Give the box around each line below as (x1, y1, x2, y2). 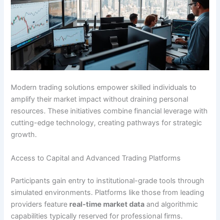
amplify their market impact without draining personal (11, 95, 189, 104)
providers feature (11, 199, 70, 209)
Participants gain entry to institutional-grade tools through (11, 176, 205, 185)
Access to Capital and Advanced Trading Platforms (11, 153, 181, 163)
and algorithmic (144, 199, 198, 209)
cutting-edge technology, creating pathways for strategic (11, 118, 202, 128)
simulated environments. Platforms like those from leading (11, 188, 205, 197)
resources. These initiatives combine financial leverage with (11, 107, 208, 116)
